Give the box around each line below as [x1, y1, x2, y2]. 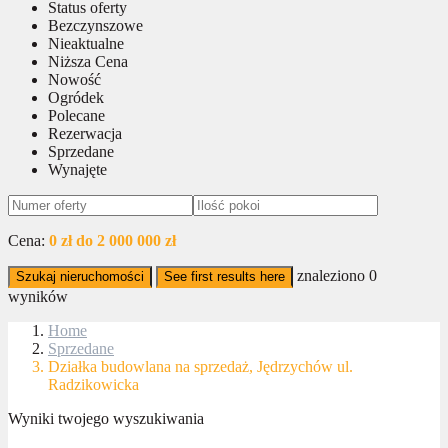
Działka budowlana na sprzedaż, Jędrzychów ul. [48, 357, 353, 375]
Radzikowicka [48, 375, 139, 393]
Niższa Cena [48, 52, 128, 70]
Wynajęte [48, 160, 107, 178]
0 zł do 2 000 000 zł [49, 231, 176, 249]
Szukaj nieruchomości [16, 268, 144, 284]
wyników [8, 287, 68, 305]
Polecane [48, 106, 105, 124]
